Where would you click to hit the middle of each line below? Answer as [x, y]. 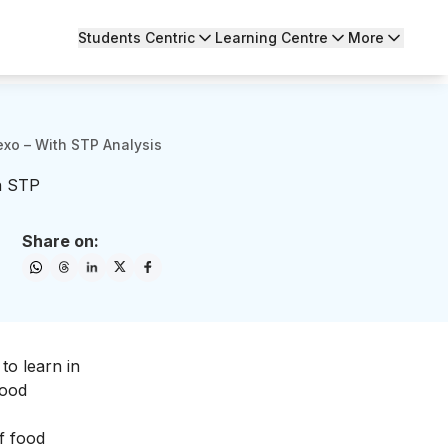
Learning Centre [271, 37]
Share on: [60, 241]
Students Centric [136, 37]
